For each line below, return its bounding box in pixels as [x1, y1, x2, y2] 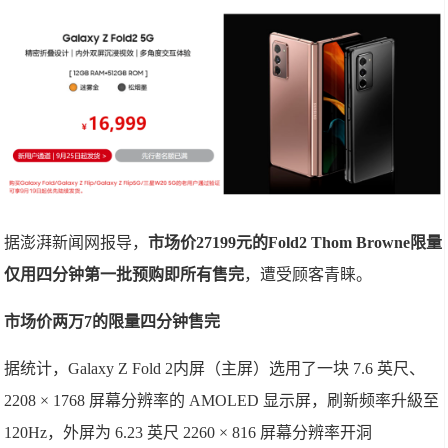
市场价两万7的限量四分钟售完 [4, 312, 221, 330]
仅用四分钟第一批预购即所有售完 [4, 265, 245, 283]
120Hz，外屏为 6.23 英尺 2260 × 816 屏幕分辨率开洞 [4, 423, 373, 441]
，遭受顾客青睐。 [244, 265, 373, 283]
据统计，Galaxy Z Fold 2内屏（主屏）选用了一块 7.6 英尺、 [4, 359, 426, 377]
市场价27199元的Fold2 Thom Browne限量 [148, 233, 443, 251]
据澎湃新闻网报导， [4, 233, 149, 251]
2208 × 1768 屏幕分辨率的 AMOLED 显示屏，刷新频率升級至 [4, 391, 440, 409]
